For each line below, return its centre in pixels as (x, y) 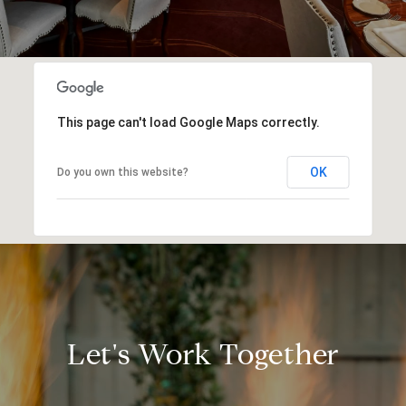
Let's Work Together (203, 354)
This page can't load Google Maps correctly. (188, 122)
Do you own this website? (122, 172)
